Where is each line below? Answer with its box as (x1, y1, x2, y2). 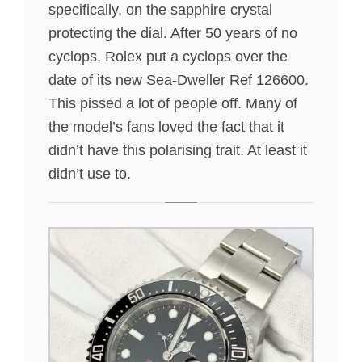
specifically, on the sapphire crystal (48, 2, 272, 19)
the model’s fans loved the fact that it (48, 119, 284, 136)
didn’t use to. (48, 166, 131, 183)
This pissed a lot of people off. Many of (48, 95, 297, 112)
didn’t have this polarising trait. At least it (48, 142, 307, 159)
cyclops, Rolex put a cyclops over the (48, 48, 288, 65)
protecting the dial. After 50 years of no (48, 25, 297, 42)
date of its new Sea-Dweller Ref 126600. (48, 72, 309, 89)
